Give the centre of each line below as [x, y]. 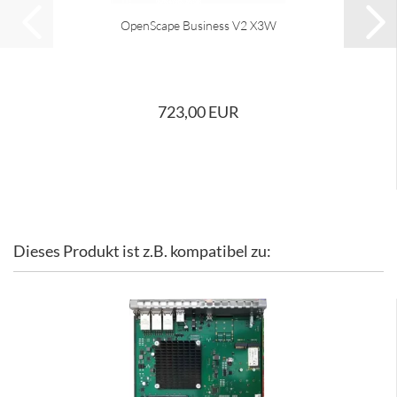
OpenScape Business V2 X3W [198, 25]
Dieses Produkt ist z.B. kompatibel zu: [142, 251]
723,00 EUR [198, 112]
